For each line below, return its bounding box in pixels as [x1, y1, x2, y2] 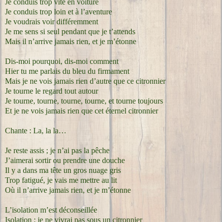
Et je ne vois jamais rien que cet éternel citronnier [5, 106, 158, 115]
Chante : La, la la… [5, 126, 66, 135]
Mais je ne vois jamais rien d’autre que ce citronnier [5, 76, 166, 85]
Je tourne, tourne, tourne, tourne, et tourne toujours [5, 96, 163, 105]
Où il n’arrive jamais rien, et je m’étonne [5, 185, 131, 194]
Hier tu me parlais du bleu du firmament [5, 66, 129, 75]
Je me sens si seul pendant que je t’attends [5, 27, 135, 36]
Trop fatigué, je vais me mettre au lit [5, 175, 117, 184]
